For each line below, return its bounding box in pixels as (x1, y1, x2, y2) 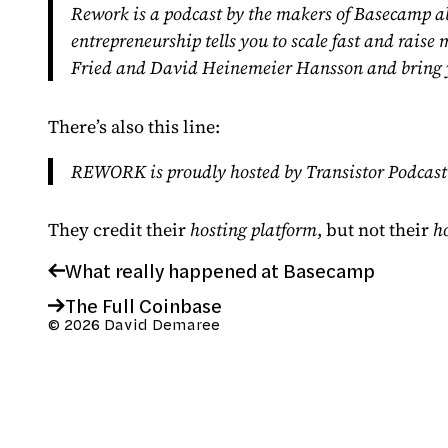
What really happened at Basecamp (64, 257, 375, 285)
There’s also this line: (48, 113, 220, 139)
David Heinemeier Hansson (149, 55, 363, 80)
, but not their (317, 217, 433, 242)
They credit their (48, 217, 190, 242)
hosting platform (190, 217, 317, 242)
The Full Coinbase (64, 292, 222, 320)
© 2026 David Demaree (48, 315, 220, 335)
